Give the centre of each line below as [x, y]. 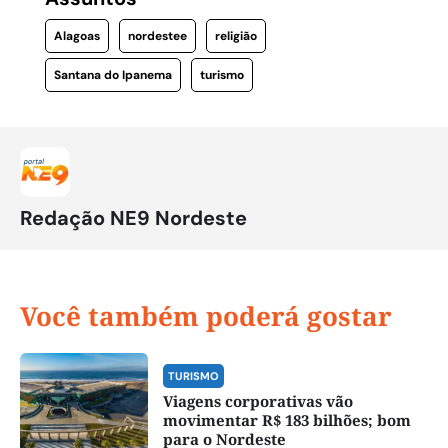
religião [235, 35]
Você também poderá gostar [206, 315]
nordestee [157, 35]
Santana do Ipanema [112, 74]
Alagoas [76, 35]
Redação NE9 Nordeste [133, 217]
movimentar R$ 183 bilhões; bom [286, 419]
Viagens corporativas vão [257, 400]
